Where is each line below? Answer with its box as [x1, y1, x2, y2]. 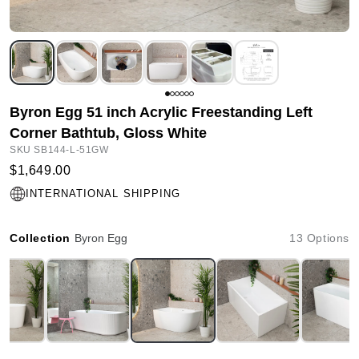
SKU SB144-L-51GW [10, 144, 109, 155]
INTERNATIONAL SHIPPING [26, 188, 180, 200]
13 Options [289, 232, 349, 244]
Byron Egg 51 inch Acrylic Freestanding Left [10, 104, 313, 120]
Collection [10, 232, 75, 244]
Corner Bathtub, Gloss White [10, 125, 207, 141]
